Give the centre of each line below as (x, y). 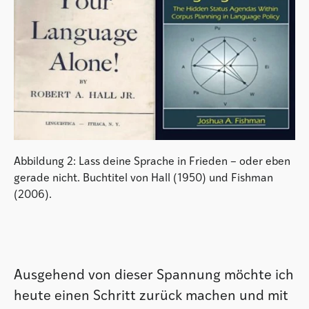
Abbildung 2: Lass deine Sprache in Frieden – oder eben (152, 162)
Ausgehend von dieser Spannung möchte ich (154, 276)
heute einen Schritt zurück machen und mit (151, 297)
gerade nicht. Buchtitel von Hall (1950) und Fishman (143, 179)
